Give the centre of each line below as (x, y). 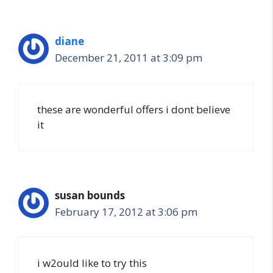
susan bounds (90, 195)
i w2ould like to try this (92, 263)
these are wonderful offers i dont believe (134, 109)
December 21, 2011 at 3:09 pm (129, 58)
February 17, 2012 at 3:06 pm (126, 211)
